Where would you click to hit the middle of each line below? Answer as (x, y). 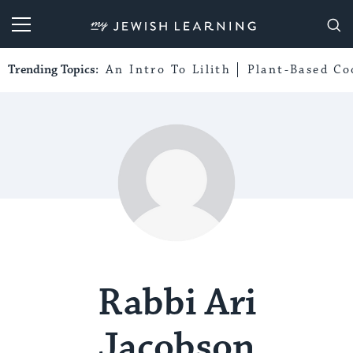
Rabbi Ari (176, 303)
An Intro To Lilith (169, 70)
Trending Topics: (55, 70)
